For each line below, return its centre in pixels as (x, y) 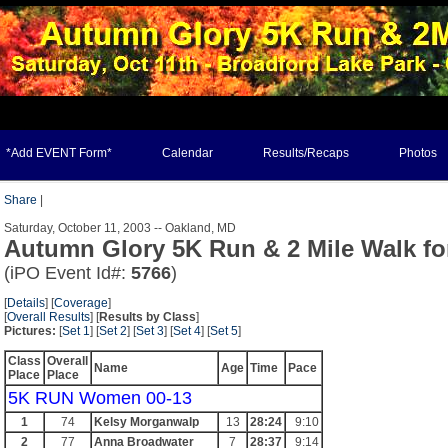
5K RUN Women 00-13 (100, 398)
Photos (418, 153)
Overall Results (48, 317)
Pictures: (30, 331)
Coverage (81, 303)
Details (26, 303)
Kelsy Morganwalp (146, 422)
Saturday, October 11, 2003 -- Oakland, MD (120, 228)
